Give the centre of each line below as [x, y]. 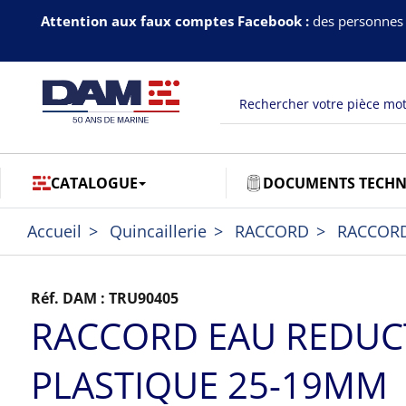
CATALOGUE [94, 183]
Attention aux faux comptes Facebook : [174, 21]
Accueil [54, 231]
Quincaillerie [158, 231]
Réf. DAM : [70, 299]
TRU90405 [144, 299]
